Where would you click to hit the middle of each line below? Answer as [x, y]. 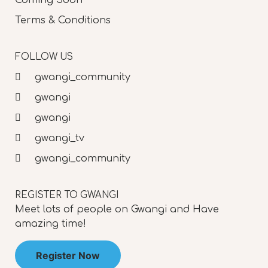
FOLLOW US [44, 57]
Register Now [68, 256]
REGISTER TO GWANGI [67, 196]
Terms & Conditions [63, 20]
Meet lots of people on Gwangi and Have [117, 210]
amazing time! [51, 224]
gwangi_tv [58, 138]
